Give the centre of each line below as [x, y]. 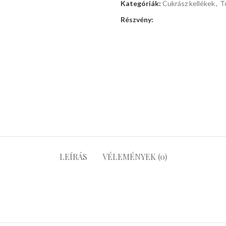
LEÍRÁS [73, 157]
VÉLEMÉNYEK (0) [134, 157]
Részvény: [137, 19]
